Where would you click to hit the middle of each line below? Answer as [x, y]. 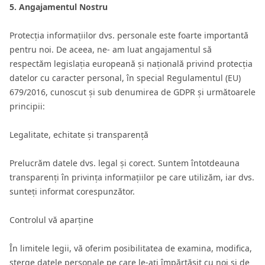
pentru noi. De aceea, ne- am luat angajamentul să [111, 49]
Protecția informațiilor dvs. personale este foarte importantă [129, 35]
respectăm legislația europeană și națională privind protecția [131, 64]
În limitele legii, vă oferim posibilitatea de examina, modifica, [131, 248]
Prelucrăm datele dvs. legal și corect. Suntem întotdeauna [125, 163]
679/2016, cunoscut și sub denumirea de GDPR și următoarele [132, 92]
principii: [27, 106]
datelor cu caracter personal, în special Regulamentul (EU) [125, 78]
